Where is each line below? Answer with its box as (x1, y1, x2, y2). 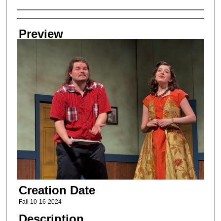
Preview (18, 27, 63, 40)
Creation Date (18, 183, 95, 197)
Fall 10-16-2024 (18, 198, 62, 205)
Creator (16, 12, 56, 26)
